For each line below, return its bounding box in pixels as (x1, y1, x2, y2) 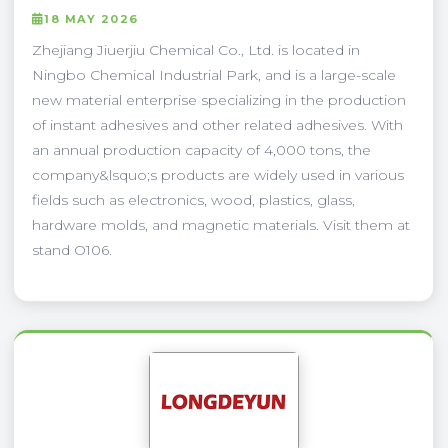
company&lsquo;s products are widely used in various (32, 165, 404, 184)
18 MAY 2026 (44, 11, 139, 26)
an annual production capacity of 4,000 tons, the (32, 140, 371, 159)
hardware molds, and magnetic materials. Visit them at (32, 215, 410, 234)
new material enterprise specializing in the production (32, 90, 406, 109)
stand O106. (32, 240, 112, 259)
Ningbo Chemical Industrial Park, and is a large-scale (32, 65, 396, 84)
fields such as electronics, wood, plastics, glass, (32, 190, 355, 209)
